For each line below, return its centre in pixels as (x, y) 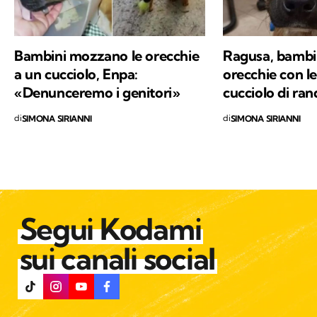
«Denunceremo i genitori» (97, 36)
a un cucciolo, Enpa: (76, 18)
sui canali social (117, 203)
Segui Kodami (110, 173)
